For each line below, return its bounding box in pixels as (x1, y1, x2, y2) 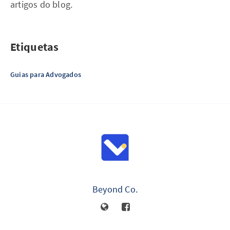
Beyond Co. (92, 183, 138, 195)
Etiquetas (10, 40, 59, 54)
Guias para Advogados (10, 70, 81, 79)
